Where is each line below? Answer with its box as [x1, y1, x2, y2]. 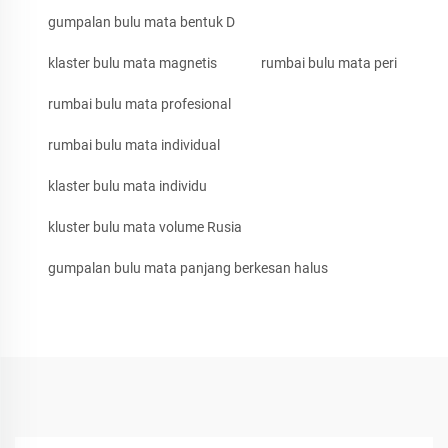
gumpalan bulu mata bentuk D [48, 13, 235, 30]
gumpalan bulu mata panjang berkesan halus [48, 259, 328, 276]
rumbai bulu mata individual [48, 136, 220, 153]
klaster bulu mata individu [48, 177, 207, 194]
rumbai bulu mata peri [261, 54, 397, 71]
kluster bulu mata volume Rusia [48, 218, 242, 235]
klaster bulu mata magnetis [48, 54, 217, 71]
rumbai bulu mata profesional [48, 95, 231, 112]
